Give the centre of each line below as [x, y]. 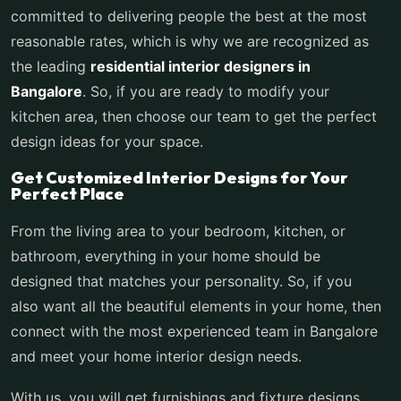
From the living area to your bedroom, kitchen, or [178, 231]
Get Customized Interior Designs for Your [179, 178]
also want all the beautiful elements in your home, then [196, 306]
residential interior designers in [200, 66]
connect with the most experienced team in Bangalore [194, 331]
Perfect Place [68, 194]
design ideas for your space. [107, 141]
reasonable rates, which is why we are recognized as [190, 41]
